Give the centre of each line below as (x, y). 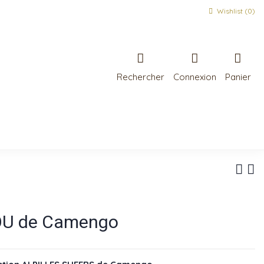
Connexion (194, 77)
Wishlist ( (231, 11)
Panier (238, 77)
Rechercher (140, 77)
